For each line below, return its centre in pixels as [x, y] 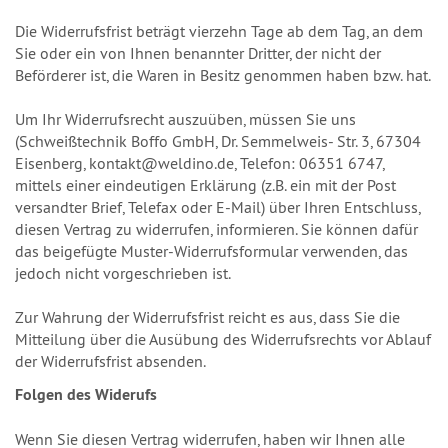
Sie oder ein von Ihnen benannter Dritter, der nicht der [198, 53]
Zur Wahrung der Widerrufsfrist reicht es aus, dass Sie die [207, 317]
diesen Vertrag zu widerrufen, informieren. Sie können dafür [216, 229]
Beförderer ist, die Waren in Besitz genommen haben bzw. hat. [223, 75]
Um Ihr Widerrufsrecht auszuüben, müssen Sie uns [185, 119]
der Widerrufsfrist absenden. [110, 361]
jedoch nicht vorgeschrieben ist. [123, 273]
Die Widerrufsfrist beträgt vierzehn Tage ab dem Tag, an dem [219, 31]
